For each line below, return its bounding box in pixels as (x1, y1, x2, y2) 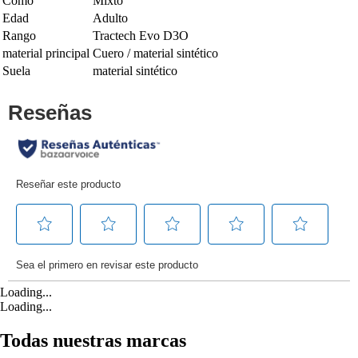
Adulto (93, 10, 128, 25)
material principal (2, 46, 89, 60)
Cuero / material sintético (93, 46, 218, 60)
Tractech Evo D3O (93, 28, 189, 42)
